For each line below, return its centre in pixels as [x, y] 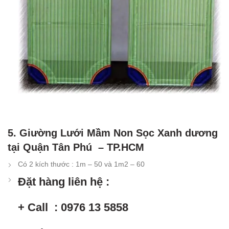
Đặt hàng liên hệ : [64, 182]
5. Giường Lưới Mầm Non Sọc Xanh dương [113, 133]
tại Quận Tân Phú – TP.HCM [76, 147]
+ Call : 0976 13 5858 [73, 208]
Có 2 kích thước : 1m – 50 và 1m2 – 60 [81, 164]
